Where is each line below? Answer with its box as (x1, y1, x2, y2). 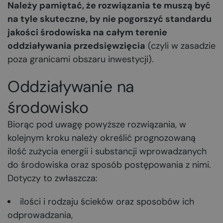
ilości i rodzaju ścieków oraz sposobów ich (20, 196, 194, 208)
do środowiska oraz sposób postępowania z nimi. (7, 159, 211, 171)
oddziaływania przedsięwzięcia (7, 40, 145, 52)
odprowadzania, (7, 209, 73, 221)
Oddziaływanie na (7, 76, 134, 97)
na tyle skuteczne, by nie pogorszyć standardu (7, 13, 212, 25)
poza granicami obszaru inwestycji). (7, 53, 154, 65)
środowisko (7, 97, 89, 118)
